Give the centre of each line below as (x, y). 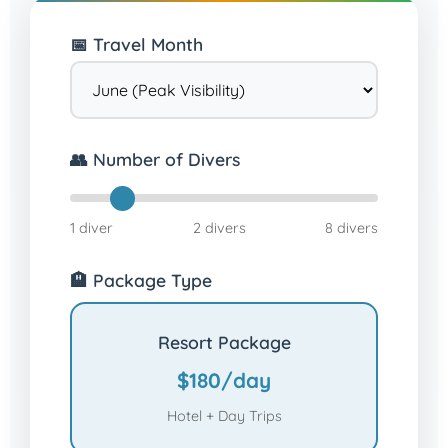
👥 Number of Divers (155, 159)
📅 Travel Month (136, 44)
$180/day (224, 380)
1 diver (91, 228)
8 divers (351, 228)
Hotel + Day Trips (224, 416)
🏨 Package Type (141, 280)
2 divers (219, 228)
